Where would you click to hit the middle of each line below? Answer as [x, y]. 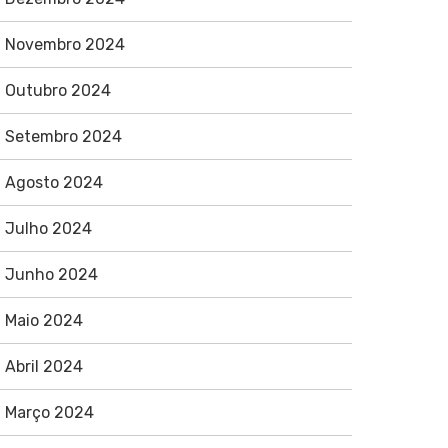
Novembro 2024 [64, 44]
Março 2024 [49, 412]
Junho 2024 [51, 274]
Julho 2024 [48, 228]
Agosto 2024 [53, 182]
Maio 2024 [43, 320]
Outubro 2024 [57, 90]
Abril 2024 [43, 366]
